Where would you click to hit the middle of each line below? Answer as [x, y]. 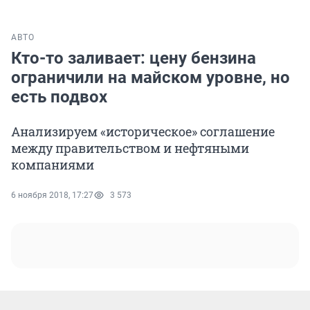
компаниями [53, 165]
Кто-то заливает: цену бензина [134, 58]
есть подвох [59, 97]
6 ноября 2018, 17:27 [52, 195]
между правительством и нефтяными [130, 148]
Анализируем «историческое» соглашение [143, 132]
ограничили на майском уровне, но [151, 78]
